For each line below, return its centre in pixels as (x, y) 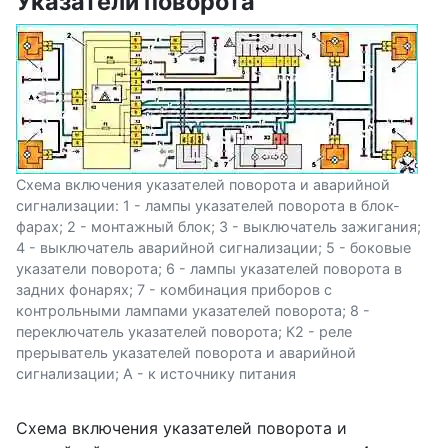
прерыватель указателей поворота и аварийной (186, 353)
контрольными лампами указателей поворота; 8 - (193, 311)
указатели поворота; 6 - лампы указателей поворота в (209, 269)
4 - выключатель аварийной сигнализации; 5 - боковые (213, 248)
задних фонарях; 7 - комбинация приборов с (174, 290)
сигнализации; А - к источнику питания (156, 374)
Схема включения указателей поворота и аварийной (203, 185)
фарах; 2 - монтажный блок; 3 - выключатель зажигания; (218, 227)
